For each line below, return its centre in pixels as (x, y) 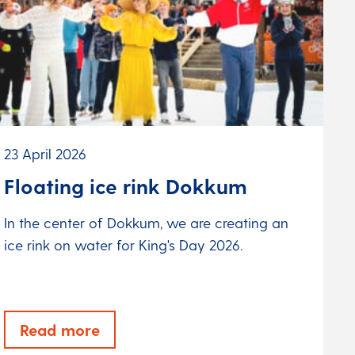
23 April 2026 (45, 153)
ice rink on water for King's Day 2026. (123, 245)
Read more (59, 330)
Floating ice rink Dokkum (125, 185)
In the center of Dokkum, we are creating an (146, 223)
